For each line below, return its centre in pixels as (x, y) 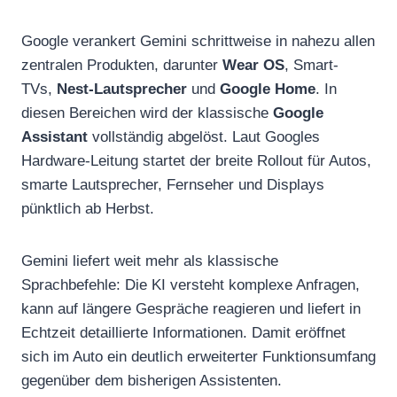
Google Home (268, 89)
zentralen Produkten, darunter (122, 65)
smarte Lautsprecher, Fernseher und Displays (173, 184)
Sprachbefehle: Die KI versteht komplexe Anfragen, (191, 284)
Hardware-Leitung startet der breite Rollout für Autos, (196, 160)
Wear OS (253, 65)
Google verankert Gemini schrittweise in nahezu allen (198, 41)
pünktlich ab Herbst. (88, 208)
